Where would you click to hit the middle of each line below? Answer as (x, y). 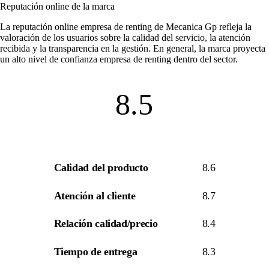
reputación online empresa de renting (82, 27)
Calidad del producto (101, 168)
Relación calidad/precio (106, 224)
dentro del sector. (204, 59)
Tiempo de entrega (95, 252)
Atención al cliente (95, 195)
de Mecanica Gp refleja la (202, 27)
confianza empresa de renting (116, 59)
